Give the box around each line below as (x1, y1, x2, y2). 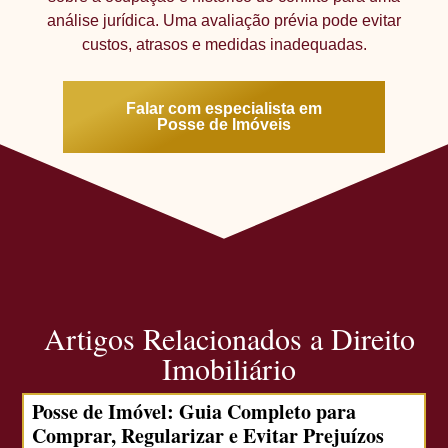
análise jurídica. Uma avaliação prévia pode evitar (47, 11, 401, 29)
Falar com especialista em (125, 100, 322, 118)
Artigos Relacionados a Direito (43, 318, 415, 359)
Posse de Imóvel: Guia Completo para (32, 397, 357, 427)
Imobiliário (162, 348, 296, 389)
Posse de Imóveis (156, 116, 291, 134)
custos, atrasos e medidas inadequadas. (81, 35, 367, 53)
